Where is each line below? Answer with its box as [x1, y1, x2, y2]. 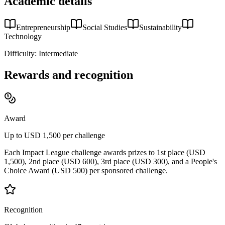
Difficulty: [4, 49, 37, 58]
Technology [4, 32, 42, 41]
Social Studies [82, 23, 127, 32]
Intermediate [39, 49, 78, 58]
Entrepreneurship [16, 23, 70, 32]
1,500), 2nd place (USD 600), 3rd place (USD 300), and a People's [4, 157, 217, 166]
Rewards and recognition [4, 68, 133, 82]
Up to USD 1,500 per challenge [4, 131, 105, 140]
